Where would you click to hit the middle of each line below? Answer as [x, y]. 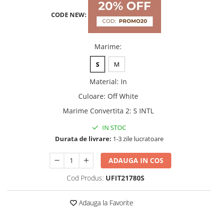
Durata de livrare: [83, 139]
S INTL [143, 111]
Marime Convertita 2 [96, 111]
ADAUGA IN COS [136, 160]
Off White [123, 96]
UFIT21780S [125, 178]
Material [103, 82]
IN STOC [113, 127]
